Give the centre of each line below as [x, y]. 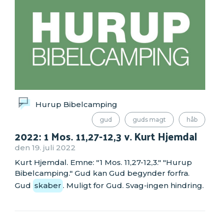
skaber [48, 185]
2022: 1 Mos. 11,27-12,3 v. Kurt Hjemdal [106, 136]
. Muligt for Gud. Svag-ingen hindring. [133, 185]
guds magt [149, 119]
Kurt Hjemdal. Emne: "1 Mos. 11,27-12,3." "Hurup [103, 162]
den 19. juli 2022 [45, 148]
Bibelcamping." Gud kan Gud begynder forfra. [102, 173]
